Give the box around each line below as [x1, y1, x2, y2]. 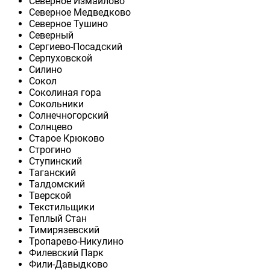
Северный [29, 30, 74, 42]
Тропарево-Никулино [29, 236, 124, 248]
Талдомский [29, 178, 85, 190]
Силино [29, 64, 62, 76]
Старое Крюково [29, 133, 104, 145]
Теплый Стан [29, 213, 87, 225]
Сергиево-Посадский [29, 41, 122, 53]
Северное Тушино [29, 18, 108, 30]
